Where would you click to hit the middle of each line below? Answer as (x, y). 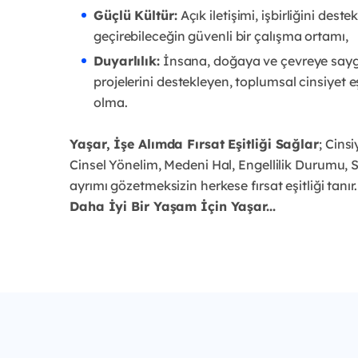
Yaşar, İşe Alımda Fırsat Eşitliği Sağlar (194, 143)
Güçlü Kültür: (135, 15)
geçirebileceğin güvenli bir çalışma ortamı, (221, 36)
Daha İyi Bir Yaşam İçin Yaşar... (173, 206)
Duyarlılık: (127, 60)
